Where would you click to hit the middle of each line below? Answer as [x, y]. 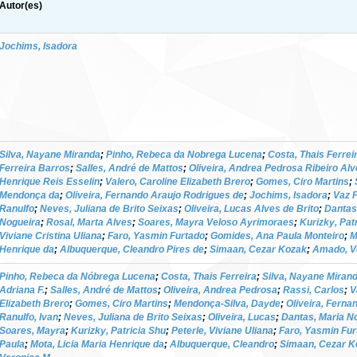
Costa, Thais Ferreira [209, 276]
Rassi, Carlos [314, 290]
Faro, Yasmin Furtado [156, 235]
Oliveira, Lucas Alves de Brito [251, 208]
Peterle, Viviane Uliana [222, 330]
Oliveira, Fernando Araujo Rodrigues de [155, 195]
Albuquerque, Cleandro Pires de [132, 249]
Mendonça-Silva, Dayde [227, 303]
